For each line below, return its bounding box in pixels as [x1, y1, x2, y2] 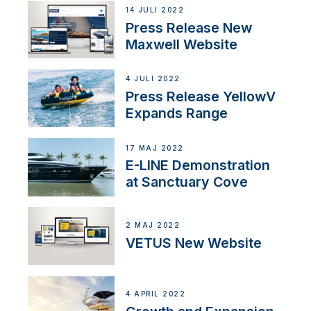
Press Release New [126, 19, 253, 36]
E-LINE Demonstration [126, 157, 271, 174]
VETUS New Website [126, 234, 262, 251]
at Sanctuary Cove [126, 174, 249, 191]
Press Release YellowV [126, 88, 276, 106]
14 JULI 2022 [126, 6, 185, 14]
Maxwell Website [126, 35, 238, 53]
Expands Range [126, 105, 228, 122]
